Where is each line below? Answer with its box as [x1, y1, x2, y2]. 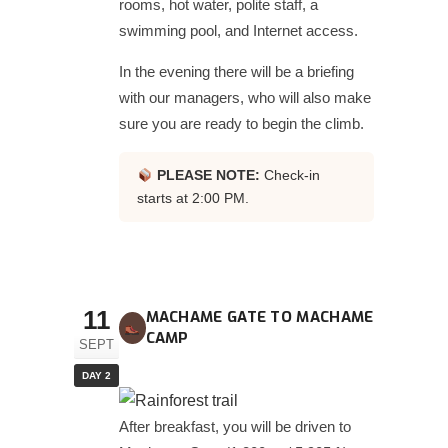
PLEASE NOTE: [156, 167, 260, 184]
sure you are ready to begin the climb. [119, 115, 364, 133]
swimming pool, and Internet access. [119, 22, 358, 40]
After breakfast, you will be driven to [119, 418, 351, 436]
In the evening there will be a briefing [119, 63, 354, 81]
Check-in [259, 167, 320, 184]
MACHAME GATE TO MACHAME [145, 307, 374, 328]
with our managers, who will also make [119, 89, 371, 107]
